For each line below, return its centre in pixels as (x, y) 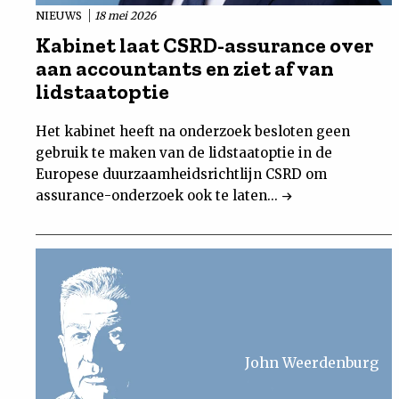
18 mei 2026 (125, 16)
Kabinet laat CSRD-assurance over (204, 45)
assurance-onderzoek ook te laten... (159, 196)
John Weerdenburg (312, 363)
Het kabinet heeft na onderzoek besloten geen (193, 132)
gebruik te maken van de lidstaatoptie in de (184, 153)
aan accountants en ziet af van (185, 69)
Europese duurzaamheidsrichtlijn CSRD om (181, 175)
